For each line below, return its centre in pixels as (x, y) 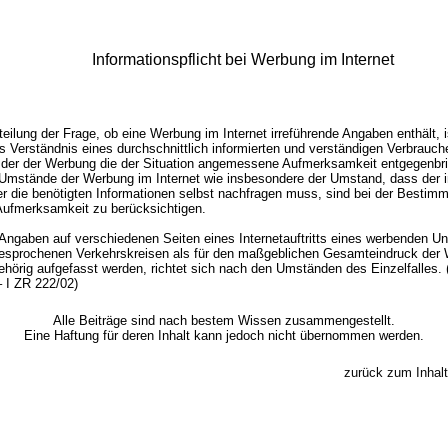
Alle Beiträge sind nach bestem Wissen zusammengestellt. (224, 320)
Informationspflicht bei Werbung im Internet (242, 59)
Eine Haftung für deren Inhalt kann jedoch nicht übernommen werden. (224, 335)
